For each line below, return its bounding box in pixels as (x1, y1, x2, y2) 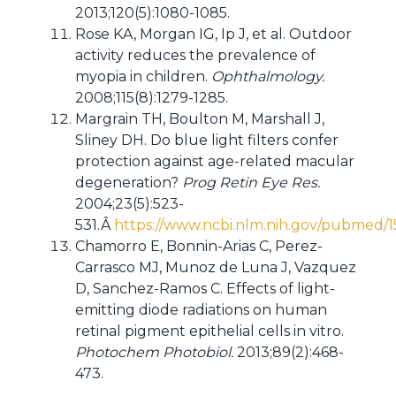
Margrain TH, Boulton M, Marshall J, (75, 110, 324, 127)
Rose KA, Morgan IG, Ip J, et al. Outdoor (75, 26, 352, 42)
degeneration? (75, 174, 182, 191)
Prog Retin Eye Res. (182, 174, 320, 191)
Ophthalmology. (211, 68, 324, 85)
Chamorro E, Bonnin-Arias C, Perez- (75, 238, 323, 255)
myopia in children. (75, 68, 211, 85)
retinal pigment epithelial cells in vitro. (75, 323, 344, 339)
